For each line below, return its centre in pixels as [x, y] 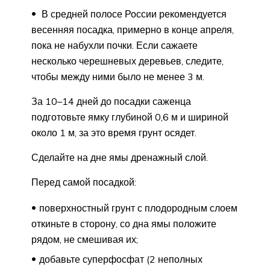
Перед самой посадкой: [84, 182]
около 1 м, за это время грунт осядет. [114, 133]
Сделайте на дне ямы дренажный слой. [120, 158]
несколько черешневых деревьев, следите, [127, 61]
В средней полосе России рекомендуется [133, 14]
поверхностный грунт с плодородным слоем [138, 208]
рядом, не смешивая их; [85, 240]
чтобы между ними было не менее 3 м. [118, 77]
